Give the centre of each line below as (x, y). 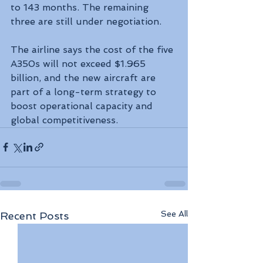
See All (174, 213)
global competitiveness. (64, 120)
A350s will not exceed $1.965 (80, 63)
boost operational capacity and (83, 106)
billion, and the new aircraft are (85, 77)
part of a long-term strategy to (85, 92)
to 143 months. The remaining (81, 7)
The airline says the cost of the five (93, 49)
